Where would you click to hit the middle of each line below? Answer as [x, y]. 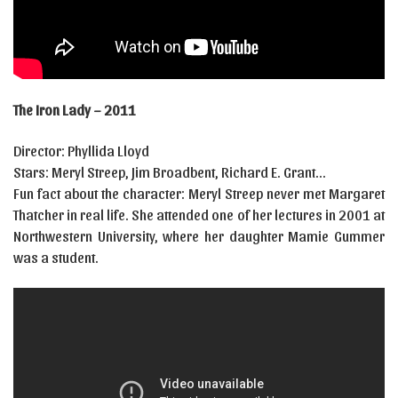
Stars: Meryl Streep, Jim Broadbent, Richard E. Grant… [169, 171]
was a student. [56, 257]
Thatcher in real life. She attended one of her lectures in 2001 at [199, 214]
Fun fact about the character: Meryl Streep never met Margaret [199, 193]
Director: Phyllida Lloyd [81, 150]
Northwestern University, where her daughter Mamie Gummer [199, 235]
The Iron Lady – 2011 [75, 109]
